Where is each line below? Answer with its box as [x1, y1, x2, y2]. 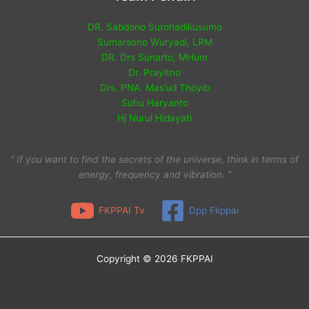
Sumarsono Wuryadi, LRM [97, 36, 212, 48]
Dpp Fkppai [188, 204, 239, 216]
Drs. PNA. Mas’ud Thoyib [99, 81, 210, 93]
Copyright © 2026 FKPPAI [96, 252, 213, 264]
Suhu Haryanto [121, 97, 188, 108]
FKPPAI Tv [99, 204, 146, 216]
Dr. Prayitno [128, 66, 181, 78]
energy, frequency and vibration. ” [78, 168, 231, 180]
